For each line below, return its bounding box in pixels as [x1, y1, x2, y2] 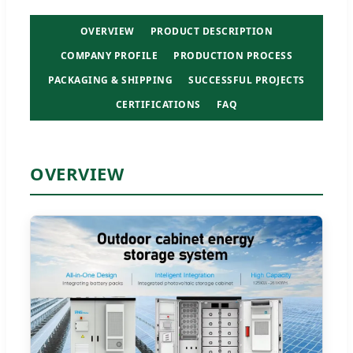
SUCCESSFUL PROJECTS [188, 72, 305, 87]
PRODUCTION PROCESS [173, 48, 293, 62]
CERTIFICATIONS [115, 97, 201, 111]
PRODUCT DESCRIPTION [150, 24, 273, 38]
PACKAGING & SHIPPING [48, 72, 173, 87]
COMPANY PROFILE [60, 48, 158, 62]
